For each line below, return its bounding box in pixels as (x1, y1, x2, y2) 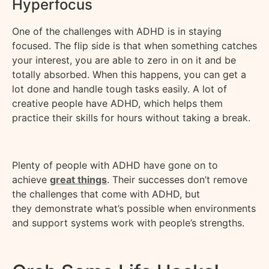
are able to (95, 54, 144, 67)
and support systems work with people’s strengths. (12, 216, 244, 229)
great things (50, 173, 107, 186)
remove (210, 173, 247, 186)
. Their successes (107, 173, 187, 186)
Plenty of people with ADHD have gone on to (12, 159, 218, 171)
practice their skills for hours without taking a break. (12, 112, 250, 124)
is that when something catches (110, 40, 257, 52)
